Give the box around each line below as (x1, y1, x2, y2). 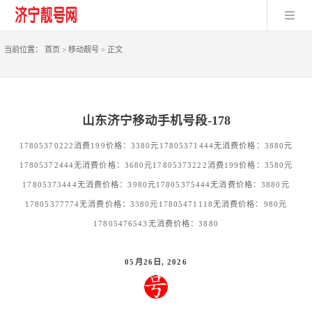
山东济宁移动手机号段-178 (81, 114, 231, 128)
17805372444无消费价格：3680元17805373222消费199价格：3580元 (19, 160, 293, 169)
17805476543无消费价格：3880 (93, 219, 219, 228)
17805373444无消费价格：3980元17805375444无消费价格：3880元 (22, 180, 290, 189)
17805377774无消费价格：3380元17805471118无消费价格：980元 (24, 199, 288, 208)
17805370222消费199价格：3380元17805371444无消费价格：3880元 (19, 141, 293, 150)
